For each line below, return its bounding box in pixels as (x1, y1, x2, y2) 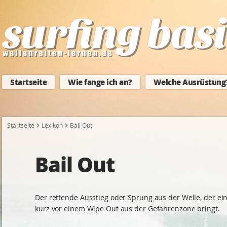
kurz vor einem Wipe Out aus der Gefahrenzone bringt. (35, 204, 220, 213)
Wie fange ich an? (68, 77, 132, 88)
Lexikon (42, 121, 63, 129)
